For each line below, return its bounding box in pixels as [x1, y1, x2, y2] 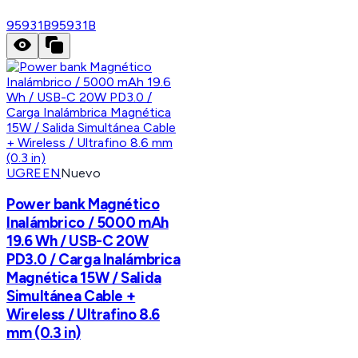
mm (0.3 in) [6, 324, 81, 343]
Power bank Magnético [6, 195, 160, 214]
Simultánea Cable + [6, 287, 136, 306]
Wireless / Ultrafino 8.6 [6, 305, 161, 324]
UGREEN [6, 165, 61, 181]
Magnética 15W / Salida [6, 268, 161, 288]
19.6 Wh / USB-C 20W [6, 232, 149, 251]
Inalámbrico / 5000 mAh [6, 213, 169, 233]
